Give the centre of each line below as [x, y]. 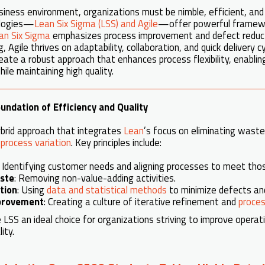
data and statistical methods [107, 189]
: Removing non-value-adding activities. [95, 177]
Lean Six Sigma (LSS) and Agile [96, 23]
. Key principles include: [116, 142]
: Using [32, 189]
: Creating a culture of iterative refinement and [141, 201]
